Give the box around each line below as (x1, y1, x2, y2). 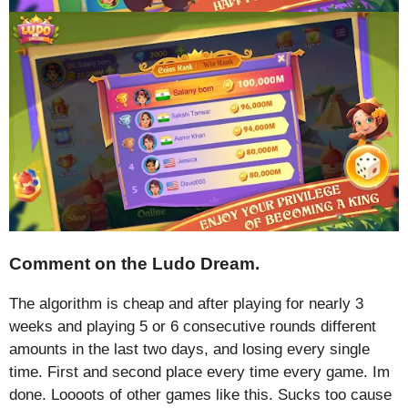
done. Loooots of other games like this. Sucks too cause (9, 386, 392, 404)
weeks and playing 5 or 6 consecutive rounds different (9, 318, 376, 336)
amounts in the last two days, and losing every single (9, 341, 370, 359)
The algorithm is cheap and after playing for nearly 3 (9, 295, 363, 313)
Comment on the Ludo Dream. (9, 254, 260, 274)
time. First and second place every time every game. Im (9, 363, 390, 382)
